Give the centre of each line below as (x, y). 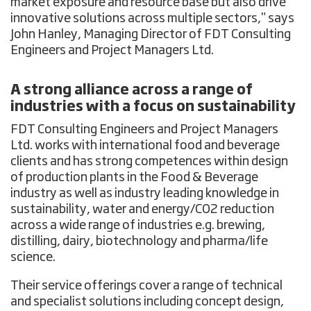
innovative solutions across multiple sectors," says (153, 18)
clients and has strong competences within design (150, 161)
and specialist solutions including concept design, (148, 302)
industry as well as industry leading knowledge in (145, 193)
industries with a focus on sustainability (153, 107)
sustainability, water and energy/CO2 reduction (143, 209)
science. (33, 257)
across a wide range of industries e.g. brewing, (138, 225)
